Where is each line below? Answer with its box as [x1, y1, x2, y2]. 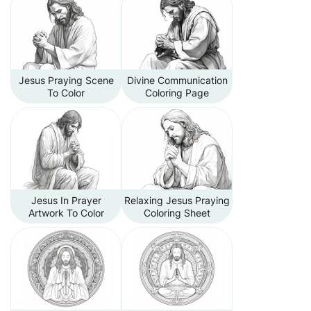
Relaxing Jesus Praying [124, 194, 230, 206]
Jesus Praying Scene [18, 74, 114, 86]
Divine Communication [126, 74, 228, 86]
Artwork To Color [28, 207, 104, 219]
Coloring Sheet [144, 207, 210, 219]
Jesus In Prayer [31, 194, 101, 206]
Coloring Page [145, 87, 209, 99]
